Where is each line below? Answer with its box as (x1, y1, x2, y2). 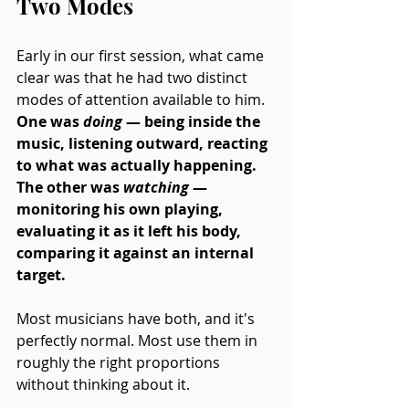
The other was (16, 176, 123, 197)
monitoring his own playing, (16, 198, 226, 219)
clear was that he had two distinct (16, 67, 251, 88)
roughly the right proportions (16, 351, 224, 372)
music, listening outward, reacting (16, 132, 271, 153)
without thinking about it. (16, 373, 190, 394)
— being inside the (126, 110, 264, 131)
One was (16, 110, 83, 131)
